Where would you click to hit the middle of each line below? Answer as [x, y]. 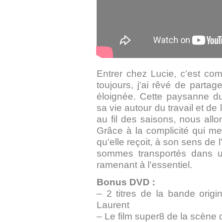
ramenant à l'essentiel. [144, 165]
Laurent [113, 205]
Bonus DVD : [126, 182]
